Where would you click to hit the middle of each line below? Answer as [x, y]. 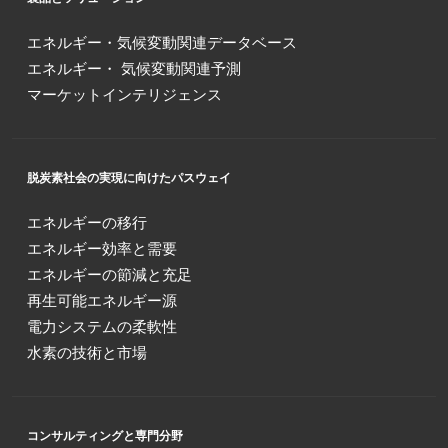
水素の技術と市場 [87, 351]
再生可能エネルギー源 [102, 299]
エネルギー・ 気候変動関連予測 [134, 67]
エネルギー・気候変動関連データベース [162, 41]
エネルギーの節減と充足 [109, 273]
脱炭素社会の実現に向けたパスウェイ [129, 177]
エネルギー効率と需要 [102, 247]
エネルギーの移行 [87, 221]
